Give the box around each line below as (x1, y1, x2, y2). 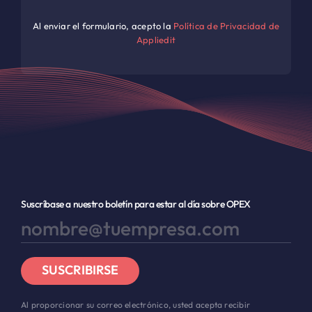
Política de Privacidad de (173, 20, 280, 32)
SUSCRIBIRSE (41, 262, 118, 279)
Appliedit (136, 34, 176, 46)
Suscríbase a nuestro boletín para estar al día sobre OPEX (20, 197, 251, 210)
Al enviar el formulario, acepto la (32, 20, 174, 32)
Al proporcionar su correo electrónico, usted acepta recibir (20, 299, 251, 310)
